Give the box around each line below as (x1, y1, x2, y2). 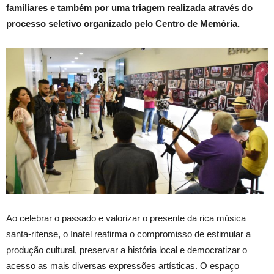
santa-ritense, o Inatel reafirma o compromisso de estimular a (6, 228, 251, 239)
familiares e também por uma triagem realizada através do (6, 2, 253, 13)
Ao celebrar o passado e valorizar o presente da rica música (6, 212, 246, 223)
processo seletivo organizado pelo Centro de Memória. (6, 18, 240, 29)
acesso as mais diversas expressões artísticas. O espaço (6, 260, 239, 271)
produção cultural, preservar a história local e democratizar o (6, 244, 247, 255)
